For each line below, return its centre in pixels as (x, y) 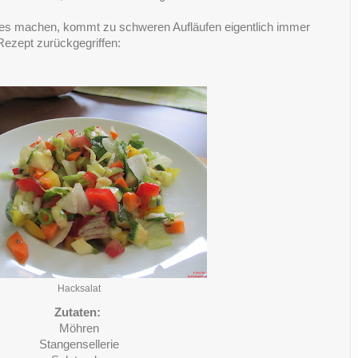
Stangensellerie (79, 344)
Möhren (79, 328)
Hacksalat (79, 289)
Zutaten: (79, 312)
